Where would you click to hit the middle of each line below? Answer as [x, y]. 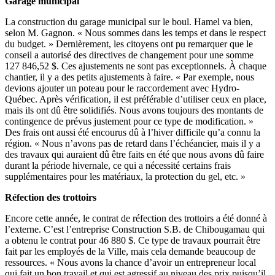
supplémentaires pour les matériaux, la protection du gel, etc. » [125, 177]
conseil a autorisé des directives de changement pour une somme [129, 55]
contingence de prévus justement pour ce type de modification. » [129, 122]
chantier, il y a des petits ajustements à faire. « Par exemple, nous [130, 77]
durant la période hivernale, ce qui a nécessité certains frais [118, 166]
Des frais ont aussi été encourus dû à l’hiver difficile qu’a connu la [133, 133]
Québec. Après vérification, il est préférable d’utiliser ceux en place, [136, 99]
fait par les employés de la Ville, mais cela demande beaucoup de [130, 252]
